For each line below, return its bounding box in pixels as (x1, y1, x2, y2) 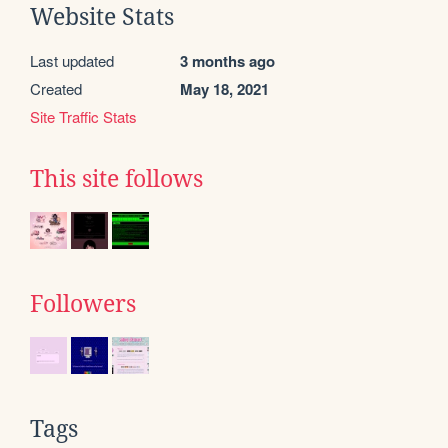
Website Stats (30, 3, 174, 30)
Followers (30, 290, 136, 317)
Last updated (30, 49, 114, 71)
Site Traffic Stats (30, 105, 137, 127)
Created (30, 77, 82, 99)
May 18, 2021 (180, 77, 269, 100)
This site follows (30, 165, 203, 192)
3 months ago (180, 49, 275, 72)
